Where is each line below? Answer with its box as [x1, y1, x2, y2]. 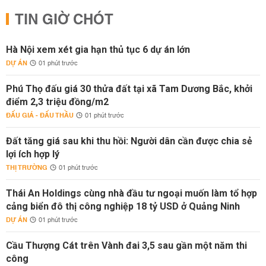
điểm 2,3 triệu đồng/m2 [6, 96, 109, 107]
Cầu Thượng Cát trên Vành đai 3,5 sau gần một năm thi [6, 240, 247, 251]
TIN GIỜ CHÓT [15, 7, 113, 33]
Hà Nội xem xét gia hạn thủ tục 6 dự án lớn [6, 44, 190, 55]
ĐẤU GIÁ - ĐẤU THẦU [6, 109, 74, 122]
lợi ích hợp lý [6, 148, 59, 160]
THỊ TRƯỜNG [6, 161, 47, 174]
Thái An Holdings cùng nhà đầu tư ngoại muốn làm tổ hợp [6, 188, 257, 199]
